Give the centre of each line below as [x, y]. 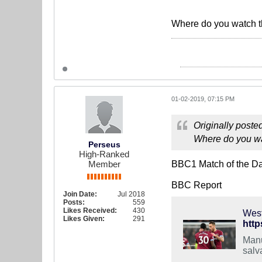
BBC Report [196, 185]
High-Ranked [104, 154]
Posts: [74, 202]
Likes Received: [90, 211]
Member [104, 164]
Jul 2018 [131, 194]
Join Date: [80, 194]
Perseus [104, 144]
